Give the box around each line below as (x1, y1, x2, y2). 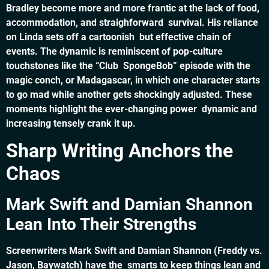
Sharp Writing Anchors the (6, 139, 233, 163)
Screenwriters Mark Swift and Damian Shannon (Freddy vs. (6, 245, 262, 257)
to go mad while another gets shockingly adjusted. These (6, 88, 252, 100)
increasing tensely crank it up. (6, 117, 136, 129)
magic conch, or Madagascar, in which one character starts (6, 74, 260, 86)
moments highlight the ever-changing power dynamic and (6, 103, 257, 115)
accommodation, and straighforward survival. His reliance (6, 16, 258, 28)
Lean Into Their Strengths (6, 214, 196, 235)
